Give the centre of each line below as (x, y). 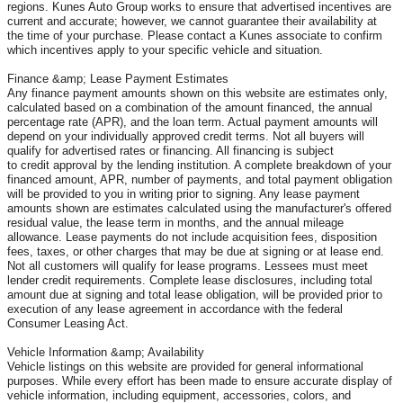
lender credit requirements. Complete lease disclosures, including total (190, 280)
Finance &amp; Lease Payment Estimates (118, 78)
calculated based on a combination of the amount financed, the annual (190, 107)
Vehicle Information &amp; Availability (106, 352)
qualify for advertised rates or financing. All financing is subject (170, 150)
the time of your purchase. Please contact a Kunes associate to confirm (195, 35)
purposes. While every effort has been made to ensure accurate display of (200, 381)
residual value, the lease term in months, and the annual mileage (175, 222)
